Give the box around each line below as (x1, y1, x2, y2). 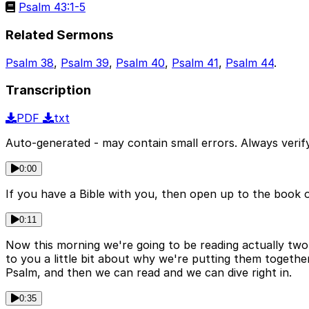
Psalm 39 (61, 55, 109, 70)
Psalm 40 (116, 55, 165, 70)
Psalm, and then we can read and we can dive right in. (6, 266, 292, 280)
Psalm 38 (6, 55, 54, 70)
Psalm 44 (226, 55, 274, 70)
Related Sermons (6, 26, 113, 43)
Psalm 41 (172, 55, 219, 70)
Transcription (6, 82, 91, 99)
